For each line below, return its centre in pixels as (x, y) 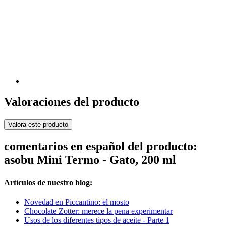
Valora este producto (38, 125)
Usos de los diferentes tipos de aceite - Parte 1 (97, 220)
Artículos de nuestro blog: (48, 182)
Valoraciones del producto (72, 102)
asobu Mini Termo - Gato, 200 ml (90, 160)
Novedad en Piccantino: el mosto (77, 202)
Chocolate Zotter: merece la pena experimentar (98, 211)
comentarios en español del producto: (101, 147)
